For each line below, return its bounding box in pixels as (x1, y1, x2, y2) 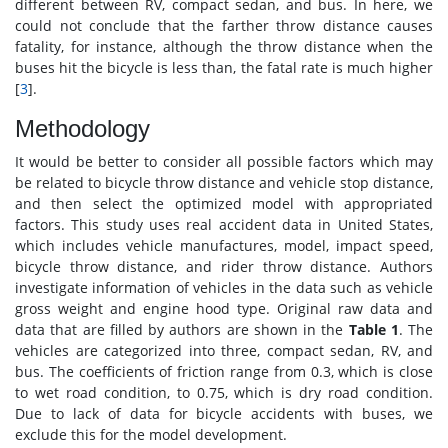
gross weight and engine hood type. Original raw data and (15, 299, 433, 319)
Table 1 (348, 320, 399, 340)
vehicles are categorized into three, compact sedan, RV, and (15, 341, 433, 361)
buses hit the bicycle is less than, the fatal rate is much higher (15, 58, 433, 78)
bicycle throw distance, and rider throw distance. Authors (15, 257, 433, 277)
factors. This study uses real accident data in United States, (15, 215, 433, 235)
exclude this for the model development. (15, 425, 287, 445)
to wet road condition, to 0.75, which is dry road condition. (15, 383, 433, 403)
